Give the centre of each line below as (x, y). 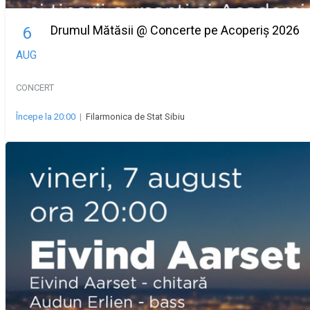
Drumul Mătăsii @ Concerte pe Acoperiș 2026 (175, 30)
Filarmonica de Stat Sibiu (135, 117)
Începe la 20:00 (46, 117)
